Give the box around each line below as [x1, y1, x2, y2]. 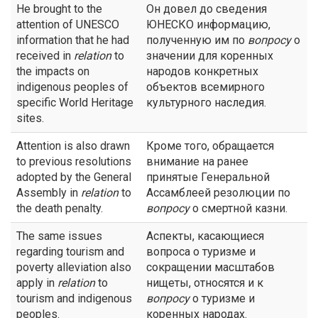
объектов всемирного [146, 80, 265, 94]
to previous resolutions [16, 155, 131, 168]
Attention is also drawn [16, 139, 130, 153]
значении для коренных [146, 49, 273, 62]
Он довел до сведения [146, 2, 267, 16]
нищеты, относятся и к [146, 276, 263, 290]
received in [16, 49, 74, 62]
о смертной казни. [190, 202, 287, 215]
